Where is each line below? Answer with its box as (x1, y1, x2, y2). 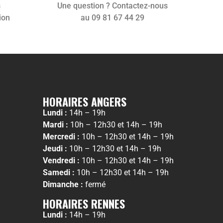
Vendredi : (43, 156, 80, 166)
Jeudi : (43, 144, 67, 154)
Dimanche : (43, 180, 83, 190)
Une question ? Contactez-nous (57, 1, 168, 11)
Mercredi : (43, 132, 80, 142)
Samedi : (43, 168, 75, 178)
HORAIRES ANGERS (43, 94, 126, 110)
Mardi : (43, 120, 68, 130)
